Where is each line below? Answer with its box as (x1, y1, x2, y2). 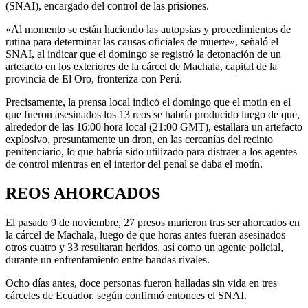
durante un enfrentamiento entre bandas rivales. (5, 253, 210, 265)
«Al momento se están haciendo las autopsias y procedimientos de (5, 23, 291, 35)
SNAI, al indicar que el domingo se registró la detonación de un (5, 47, 281, 60)
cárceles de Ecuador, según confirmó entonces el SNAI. (5, 289, 247, 301)
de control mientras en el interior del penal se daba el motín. (5, 157, 263, 170)
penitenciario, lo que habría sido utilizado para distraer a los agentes (5, 145, 297, 157)
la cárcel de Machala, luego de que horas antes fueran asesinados (5, 228, 285, 241)
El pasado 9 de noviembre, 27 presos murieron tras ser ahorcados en (5, 216, 300, 228)
